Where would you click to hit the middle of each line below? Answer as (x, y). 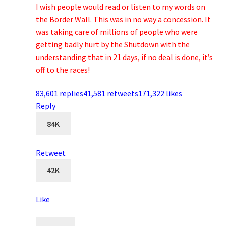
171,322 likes (160, 94)
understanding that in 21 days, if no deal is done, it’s (124, 57)
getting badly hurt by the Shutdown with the (112, 44)
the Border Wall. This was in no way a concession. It (123, 19)
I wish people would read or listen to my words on (120, 6)
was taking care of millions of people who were (117, 32)
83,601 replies (59, 94)
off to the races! (63, 69)
